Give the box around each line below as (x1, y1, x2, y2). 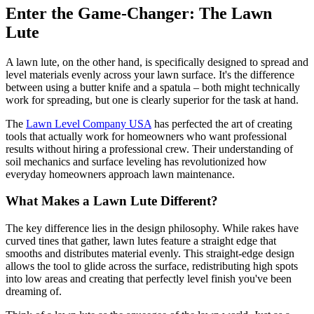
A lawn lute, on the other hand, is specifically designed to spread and (6, 55, 308, 68)
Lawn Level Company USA (26, 117, 151, 130)
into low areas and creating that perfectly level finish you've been (6, 273, 292, 285)
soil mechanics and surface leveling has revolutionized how (6, 155, 267, 168)
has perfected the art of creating (151, 117, 292, 130)
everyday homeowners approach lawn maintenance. (6, 168, 235, 180)
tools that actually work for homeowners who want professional (6, 130, 287, 142)
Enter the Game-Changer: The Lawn (6, 4, 272, 22)
